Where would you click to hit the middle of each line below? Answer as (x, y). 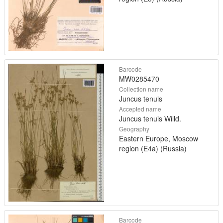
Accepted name (140, 109)
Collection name (141, 89)
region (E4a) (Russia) (153, 149)
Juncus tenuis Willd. (150, 119)
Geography (134, 129)
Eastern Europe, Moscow (159, 139)
